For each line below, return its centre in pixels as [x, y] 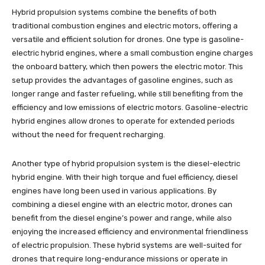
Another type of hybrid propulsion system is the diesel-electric [126, 163]
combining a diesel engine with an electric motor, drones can [122, 204]
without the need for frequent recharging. [88, 134]
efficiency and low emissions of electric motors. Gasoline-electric [130, 107]
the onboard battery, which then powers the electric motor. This [127, 66]
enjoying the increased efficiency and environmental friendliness [130, 231]
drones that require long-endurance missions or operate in [120, 258]
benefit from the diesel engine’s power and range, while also [122, 218]
